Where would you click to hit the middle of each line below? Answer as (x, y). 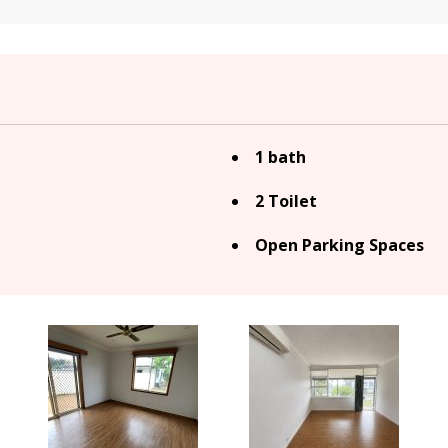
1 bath (280, 157)
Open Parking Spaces (339, 245)
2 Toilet (286, 201)
